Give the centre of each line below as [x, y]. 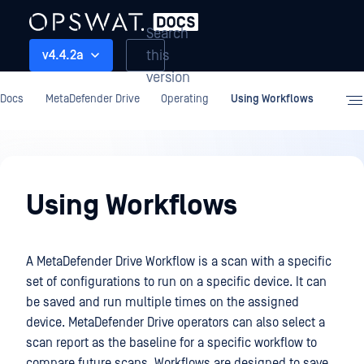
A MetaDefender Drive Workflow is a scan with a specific [179, 262]
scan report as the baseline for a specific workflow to [171, 343]
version [168, 77]
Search [167, 33]
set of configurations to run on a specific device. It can [176, 282]
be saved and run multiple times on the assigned [162, 302]
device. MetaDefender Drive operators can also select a [175, 323]
